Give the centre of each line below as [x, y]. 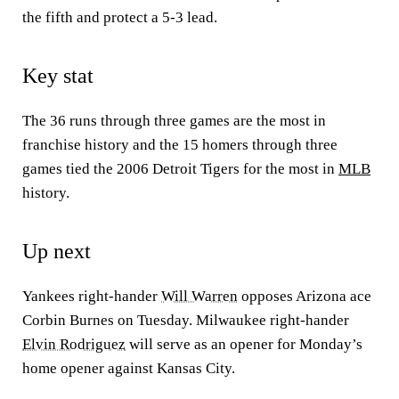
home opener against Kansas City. [129, 368]
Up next [57, 251]
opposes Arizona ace [305, 296]
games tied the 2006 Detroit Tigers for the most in [180, 169]
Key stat [58, 76]
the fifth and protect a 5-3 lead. [120, 17]
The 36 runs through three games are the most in [174, 121]
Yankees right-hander [92, 296]
